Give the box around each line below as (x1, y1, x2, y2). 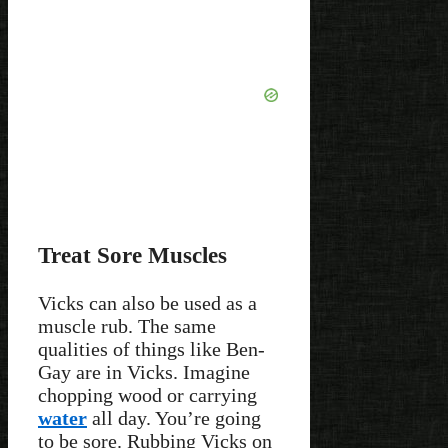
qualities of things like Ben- (38, 337, 265, 360)
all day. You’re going (87, 406, 261, 429)
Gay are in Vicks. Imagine (38, 360, 250, 383)
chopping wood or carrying (38, 383, 257, 406)
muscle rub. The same (38, 314, 216, 337)
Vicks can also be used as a (38, 291, 257, 314)
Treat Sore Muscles (38, 241, 227, 268)
